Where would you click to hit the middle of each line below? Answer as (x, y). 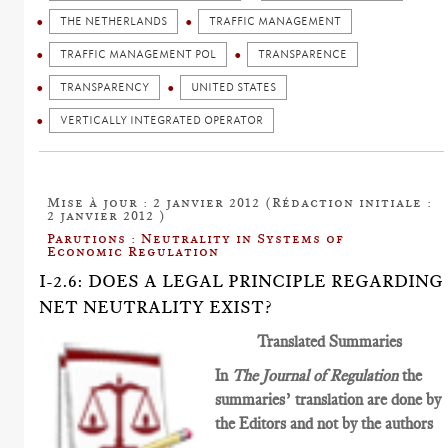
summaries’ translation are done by (328, 399)
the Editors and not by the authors (324, 423)
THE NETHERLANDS (114, 21)
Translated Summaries (329, 341)
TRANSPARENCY (105, 87)
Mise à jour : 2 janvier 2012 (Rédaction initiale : (240, 201)
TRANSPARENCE (303, 54)
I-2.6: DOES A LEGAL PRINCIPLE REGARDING (241, 280)
